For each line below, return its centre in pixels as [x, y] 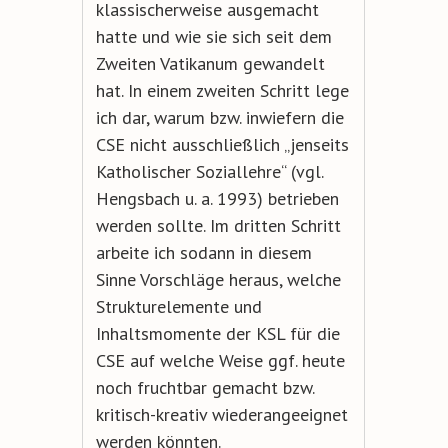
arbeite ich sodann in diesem [203, 252]
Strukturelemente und [178, 306]
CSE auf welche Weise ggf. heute [220, 360]
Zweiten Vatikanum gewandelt [210, 63]
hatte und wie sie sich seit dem [213, 36]
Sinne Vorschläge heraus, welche [218, 279]
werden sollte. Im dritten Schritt [218, 225]
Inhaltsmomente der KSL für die [217, 333]
